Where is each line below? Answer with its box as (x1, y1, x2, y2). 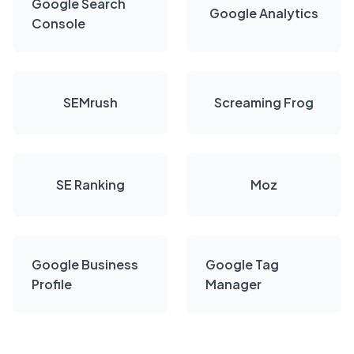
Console (32, 14, 85, 32)
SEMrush (62, 94, 118, 111)
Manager (205, 275, 262, 292)
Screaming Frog (214, 94, 314, 111)
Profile (32, 275, 72, 292)
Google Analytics (209, 5, 318, 22)
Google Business (32, 255, 138, 273)
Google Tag (205, 255, 279, 273)
